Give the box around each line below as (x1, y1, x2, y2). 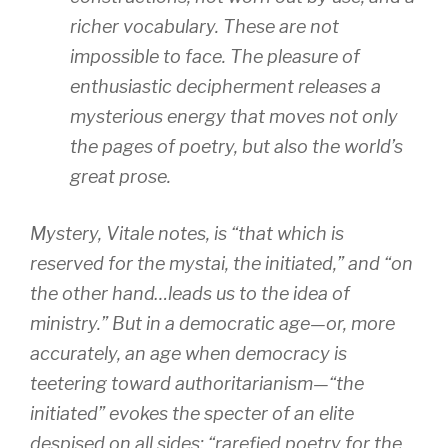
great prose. (70, 165, 171, 187)
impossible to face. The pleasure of (70, 45, 360, 67)
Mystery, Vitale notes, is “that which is (30, 222, 344, 244)
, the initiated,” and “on (225, 252, 413, 274)
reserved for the (30, 252, 169, 274)
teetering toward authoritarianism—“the (30, 372, 364, 394)
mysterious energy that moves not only (70, 105, 398, 127)
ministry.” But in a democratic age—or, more (30, 312, 395, 334)
